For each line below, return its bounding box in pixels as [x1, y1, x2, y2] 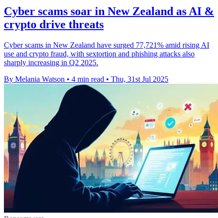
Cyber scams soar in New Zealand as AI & [4, 4, 214, 18]
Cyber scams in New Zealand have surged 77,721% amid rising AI [4, 40, 209, 49]
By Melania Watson [4, 74, 65, 83]
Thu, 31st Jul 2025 [111, 74, 168, 83]
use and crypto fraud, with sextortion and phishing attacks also [4, 49, 195, 58]
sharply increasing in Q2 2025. [4, 58, 98, 67]
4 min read [72, 74, 104, 83]
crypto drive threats [4, 18, 104, 31]
